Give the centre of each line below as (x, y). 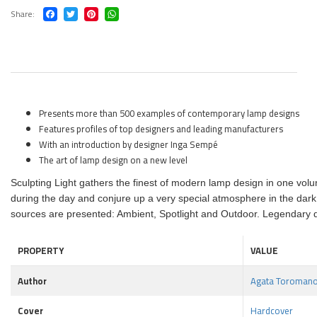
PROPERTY (41, 250)
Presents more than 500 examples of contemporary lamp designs (169, 113)
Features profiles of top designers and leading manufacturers (161, 129)
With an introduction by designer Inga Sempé (128, 144)
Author (32, 281)
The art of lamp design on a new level (113, 160)
